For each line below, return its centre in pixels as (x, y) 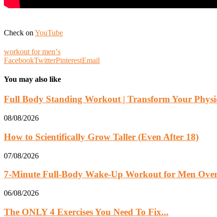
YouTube (49, 32)
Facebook (19, 60)
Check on (19, 32)
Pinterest (69, 60)
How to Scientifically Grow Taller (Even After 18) (101, 137)
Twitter (45, 60)
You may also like (32, 79)
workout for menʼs (32, 51)
